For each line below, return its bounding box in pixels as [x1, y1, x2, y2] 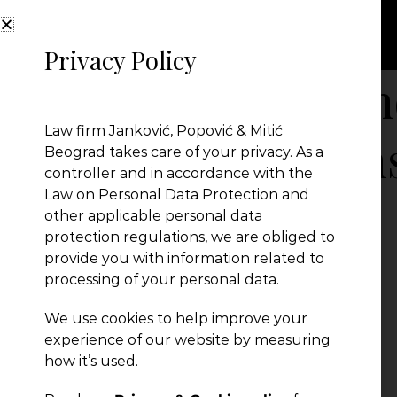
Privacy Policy [44, 43, 197, 76]
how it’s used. [44, 353, 138, 370]
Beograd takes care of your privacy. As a [44, 144, 323, 160]
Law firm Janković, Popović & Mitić [44, 122, 283, 139]
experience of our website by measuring [44, 331, 331, 348]
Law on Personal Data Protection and [44, 186, 309, 203]
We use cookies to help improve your [44, 310, 307, 327]
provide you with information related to [44, 250, 324, 267]
